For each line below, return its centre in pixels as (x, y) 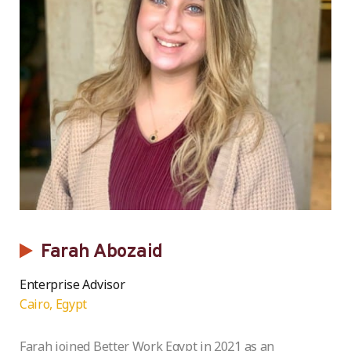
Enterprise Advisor (72, 284)
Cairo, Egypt (54, 304)
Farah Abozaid (102, 252)
